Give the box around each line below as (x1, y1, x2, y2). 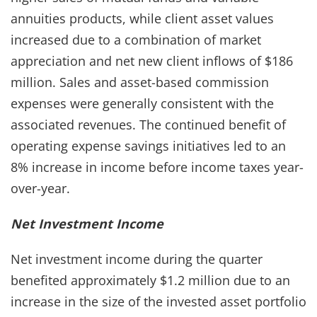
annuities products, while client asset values (11, 9, 274, 27)
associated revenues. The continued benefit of (11, 115, 286, 133)
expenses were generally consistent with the (11, 94, 274, 112)
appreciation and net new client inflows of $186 (11, 52, 293, 69)
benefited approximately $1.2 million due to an (11, 271, 290, 289)
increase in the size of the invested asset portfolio (11, 292, 306, 310)
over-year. (11, 179, 70, 197)
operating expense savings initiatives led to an (11, 137, 286, 154)
